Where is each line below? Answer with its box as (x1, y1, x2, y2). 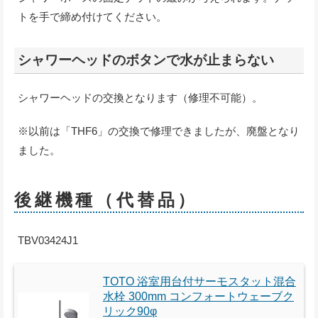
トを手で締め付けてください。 (18, 11, 167, 23)
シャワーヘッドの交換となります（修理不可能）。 (18, 92, 263, 104)
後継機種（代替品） (14, 190, 199, 210)
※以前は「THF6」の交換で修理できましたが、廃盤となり (18, 125, 300, 138)
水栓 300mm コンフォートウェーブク (103, 290, 294, 303)
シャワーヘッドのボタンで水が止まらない (18, 53, 274, 68)
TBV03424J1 (18, 234, 78, 247)
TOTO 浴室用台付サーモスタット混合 (103, 275, 296, 288)
